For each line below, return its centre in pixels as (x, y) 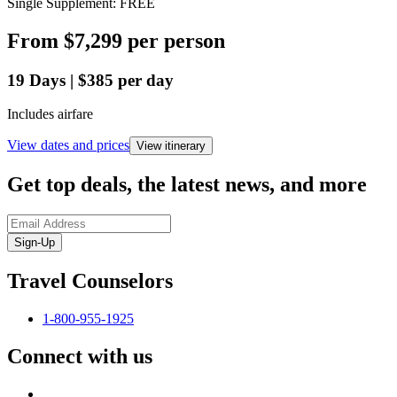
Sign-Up (35, 243)
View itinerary (171, 146)
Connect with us (80, 356)
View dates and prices (68, 145)
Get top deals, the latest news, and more (187, 185)
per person (176, 40)
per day (146, 80)
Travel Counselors (90, 281)
